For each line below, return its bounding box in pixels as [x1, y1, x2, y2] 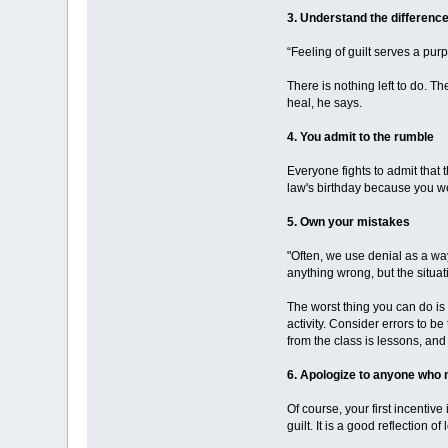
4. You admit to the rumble [286, 130, 434, 145]
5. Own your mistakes [286, 215, 410, 230]
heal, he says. [286, 96, 362, 111]
